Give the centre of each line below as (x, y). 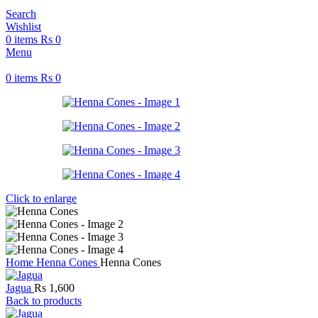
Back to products (44, 301)
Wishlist (23, 27)
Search (21, 14)
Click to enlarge (41, 198)
